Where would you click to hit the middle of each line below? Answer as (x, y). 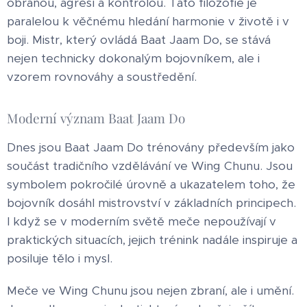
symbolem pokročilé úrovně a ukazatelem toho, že (151, 185)
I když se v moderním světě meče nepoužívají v (142, 222)
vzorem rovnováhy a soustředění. (102, 77)
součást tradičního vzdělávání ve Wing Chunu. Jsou (150, 166)
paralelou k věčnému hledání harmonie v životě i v (148, 22)
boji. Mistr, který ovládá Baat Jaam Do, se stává (139, 40)
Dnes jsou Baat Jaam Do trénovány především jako (151, 148)
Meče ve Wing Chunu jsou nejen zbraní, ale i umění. (150, 291)
